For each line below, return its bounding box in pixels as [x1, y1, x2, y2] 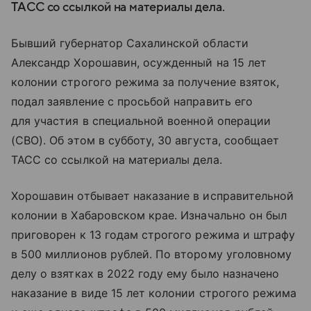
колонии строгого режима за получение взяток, [11, 75, 280, 89]
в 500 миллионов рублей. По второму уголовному [11, 247, 292, 261]
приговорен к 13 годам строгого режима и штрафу [11, 228, 296, 242]
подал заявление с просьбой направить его [11, 94, 253, 108]
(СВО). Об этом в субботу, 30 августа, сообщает [11, 133, 280, 147]
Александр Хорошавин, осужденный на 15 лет [11, 56, 267, 69]
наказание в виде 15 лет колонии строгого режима [11, 286, 297, 300]
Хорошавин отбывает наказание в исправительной [11, 189, 294, 203]
